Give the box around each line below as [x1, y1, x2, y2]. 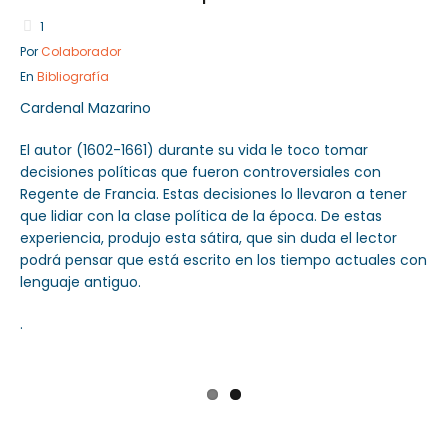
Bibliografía [37, 68, 109, 86]
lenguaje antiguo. [20, 272, 141, 293]
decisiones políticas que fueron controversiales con [20, 162, 381, 183]
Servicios [249, 115, 304, 133]
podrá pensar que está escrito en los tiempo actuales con [20, 250, 427, 271]
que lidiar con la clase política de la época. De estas [20, 206, 382, 227]
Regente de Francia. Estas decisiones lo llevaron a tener [20, 184, 407, 205]
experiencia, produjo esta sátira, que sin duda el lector [20, 228, 397, 249]
